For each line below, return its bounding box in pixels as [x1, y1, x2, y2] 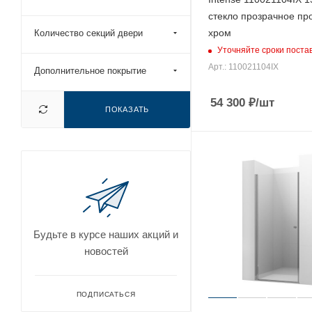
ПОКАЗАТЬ [104, 104, 150, 114]
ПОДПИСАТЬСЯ [76, 290, 136, 298]
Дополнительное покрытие [34, 65, 146, 76]
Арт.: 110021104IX [208, 62, 279, 72]
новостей [84, 244, 128, 257]
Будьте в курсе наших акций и [33, 228, 178, 240]
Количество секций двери [34, 27, 143, 38]
